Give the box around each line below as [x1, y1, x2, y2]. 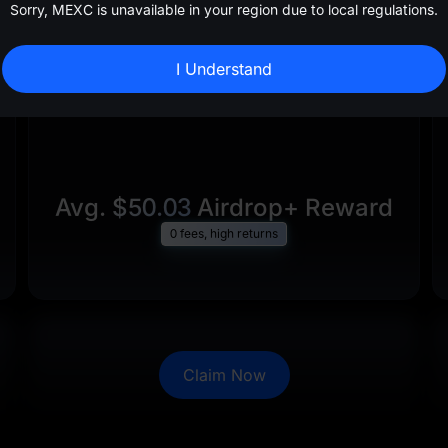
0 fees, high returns [170, 226, 278, 241]
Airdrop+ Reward [191, 193, 393, 222]
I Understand [176, 59, 272, 79]
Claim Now [182, 365, 266, 385]
